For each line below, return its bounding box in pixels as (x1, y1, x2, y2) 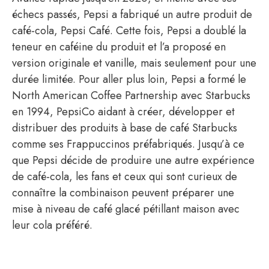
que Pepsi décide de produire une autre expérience (12, 153, 255, 169)
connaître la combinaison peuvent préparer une (12, 185, 234, 201)
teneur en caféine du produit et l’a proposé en (12, 39, 226, 55)
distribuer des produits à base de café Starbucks (12, 120, 237, 136)
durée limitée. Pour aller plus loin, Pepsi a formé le (12, 71, 246, 88)
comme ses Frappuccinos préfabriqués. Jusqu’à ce (12, 136, 244, 153)
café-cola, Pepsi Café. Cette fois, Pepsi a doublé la (12, 23, 246, 39)
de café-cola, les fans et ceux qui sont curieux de (12, 169, 237, 185)
